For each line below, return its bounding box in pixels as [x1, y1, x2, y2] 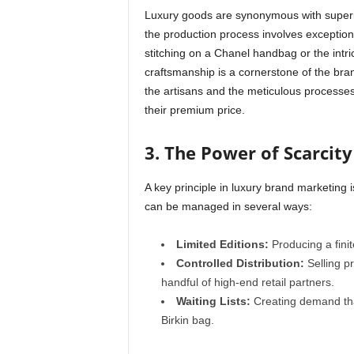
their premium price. [144, 104, 245, 117]
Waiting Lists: [175, 295, 250, 308]
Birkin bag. [160, 314, 214, 327]
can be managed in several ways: [144, 200, 312, 213]
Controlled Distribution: [175, 257, 304, 270]
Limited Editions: [175, 238, 269, 251]
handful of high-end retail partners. [160, 276, 334, 289]
